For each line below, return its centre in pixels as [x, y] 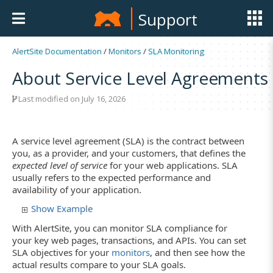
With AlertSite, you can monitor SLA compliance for [120, 228]
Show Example [62, 209]
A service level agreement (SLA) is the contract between [128, 141]
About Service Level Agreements [140, 78]
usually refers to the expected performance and [112, 177]
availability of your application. [77, 190]
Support [168, 19]
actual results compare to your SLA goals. [99, 264]
